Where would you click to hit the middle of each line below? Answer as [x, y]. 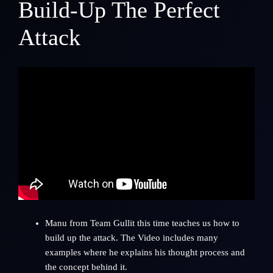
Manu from [67, 223]
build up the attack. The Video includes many [131, 237]
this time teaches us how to [187, 223]
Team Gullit [112, 223]
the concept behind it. [86, 267]
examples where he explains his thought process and [145, 252]
